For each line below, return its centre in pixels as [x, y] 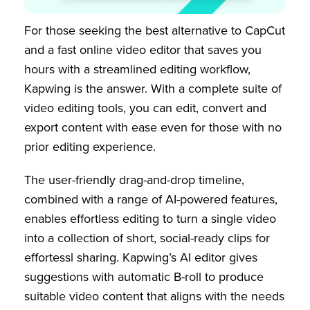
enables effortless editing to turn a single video [150, 218]
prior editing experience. [90, 146]
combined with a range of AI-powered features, [151, 199]
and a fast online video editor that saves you [143, 49]
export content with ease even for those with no [153, 127]
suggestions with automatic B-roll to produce [144, 276]
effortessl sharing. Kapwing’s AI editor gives [141, 257]
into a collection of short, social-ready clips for [147, 238]
